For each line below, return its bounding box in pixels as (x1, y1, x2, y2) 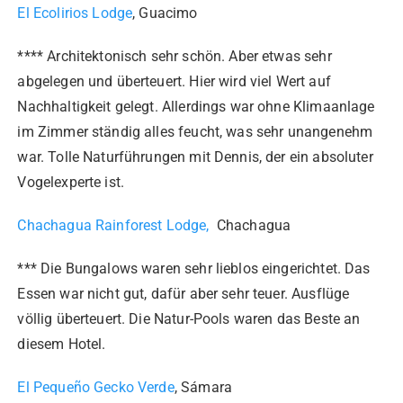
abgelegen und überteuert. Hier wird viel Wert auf (17, 73, 331, 91)
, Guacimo (132, 4, 198, 22)
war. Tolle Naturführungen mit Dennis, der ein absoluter (17, 148, 373, 166)
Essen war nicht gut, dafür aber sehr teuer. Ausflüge (17, 285, 350, 303)
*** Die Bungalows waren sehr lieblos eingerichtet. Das (17, 260, 371, 278)
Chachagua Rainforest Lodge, (17, 217, 210, 235)
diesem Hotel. (17, 336, 106, 354)
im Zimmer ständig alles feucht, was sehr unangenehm (17, 123, 373, 141)
